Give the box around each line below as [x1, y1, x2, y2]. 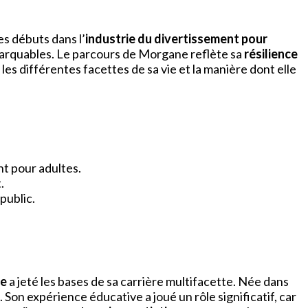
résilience [244, 45, 298, 61]
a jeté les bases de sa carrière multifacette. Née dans [7, 274, 289, 289]
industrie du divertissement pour [85, 30, 267, 46]
